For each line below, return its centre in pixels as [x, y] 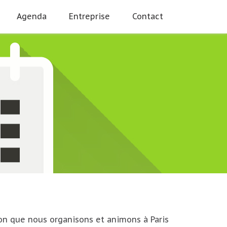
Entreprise [89, 16]
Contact [148, 16]
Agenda [32, 16]
